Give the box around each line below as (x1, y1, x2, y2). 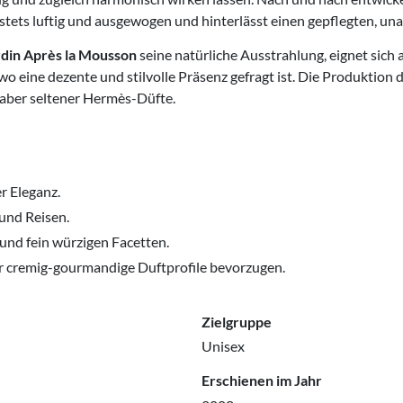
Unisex (201, 337, 245, 355)
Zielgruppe (201, 312, 272, 330)
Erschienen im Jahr (201, 372, 322, 390)
